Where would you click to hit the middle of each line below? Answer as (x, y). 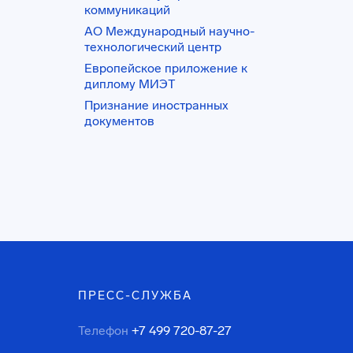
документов (120, 121)
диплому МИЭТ (130, 84)
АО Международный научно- (170, 31)
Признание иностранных (157, 105)
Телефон (103, 331)
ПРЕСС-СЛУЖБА (135, 295)
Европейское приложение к (166, 68)
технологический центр (153, 47)
